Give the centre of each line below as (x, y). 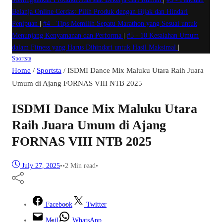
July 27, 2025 (41, 166)
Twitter (96, 205)
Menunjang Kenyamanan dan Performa (68, 36)
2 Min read (80, 166)
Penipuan (26, 24)
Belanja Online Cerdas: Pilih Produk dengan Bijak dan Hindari (100, 12)
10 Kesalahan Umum (169, 36)
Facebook (59, 205)
